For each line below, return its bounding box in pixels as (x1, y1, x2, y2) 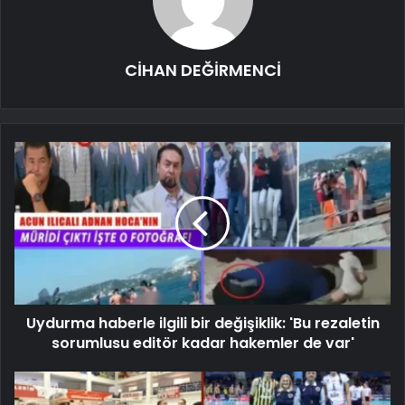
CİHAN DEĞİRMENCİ (124, 58, 281, 81)
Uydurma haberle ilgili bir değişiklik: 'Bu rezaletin (25, 312, 380, 334)
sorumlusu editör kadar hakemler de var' (51, 332, 354, 353)
